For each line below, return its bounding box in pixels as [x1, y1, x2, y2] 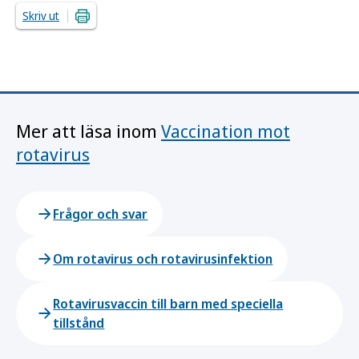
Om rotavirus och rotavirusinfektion [53, 250, 273, 268]
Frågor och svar [53, 205, 148, 223]
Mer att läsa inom [16, 119, 161, 143]
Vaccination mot [161, 119, 290, 143]
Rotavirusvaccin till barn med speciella [53, 295, 284, 313]
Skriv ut [22, 8, 59, 23]
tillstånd [53, 314, 105, 332]
